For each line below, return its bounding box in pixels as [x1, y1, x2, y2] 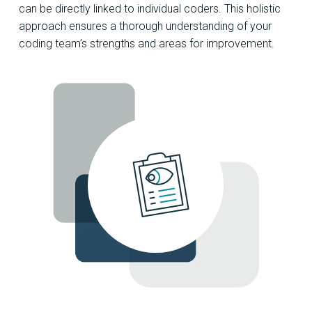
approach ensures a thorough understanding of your [19, 19, 272, 33]
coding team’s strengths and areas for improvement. [19, 37, 274, 51]
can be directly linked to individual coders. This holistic [19, 2, 281, 16]
